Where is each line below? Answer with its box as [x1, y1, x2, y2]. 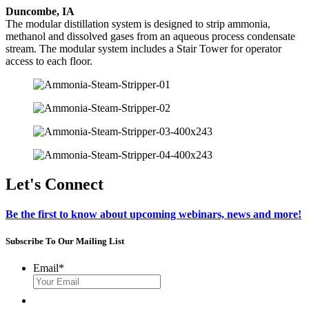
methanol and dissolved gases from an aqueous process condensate [6, 30, 295, 42]
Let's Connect [6, 175, 103, 193]
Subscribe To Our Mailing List [6, 236, 124, 247]
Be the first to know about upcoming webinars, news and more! [6, 208, 301, 221]
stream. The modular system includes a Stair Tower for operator [6, 42, 281, 54]
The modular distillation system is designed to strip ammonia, [6, 17, 270, 30]
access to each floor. [6, 54, 92, 67]
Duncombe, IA [6, 5, 74, 17]
